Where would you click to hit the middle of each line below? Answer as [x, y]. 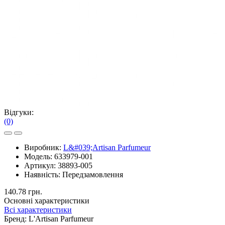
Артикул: [41, 165]
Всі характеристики [38, 209]
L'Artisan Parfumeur [61, 218]
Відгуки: [19, 112]
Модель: [39, 156]
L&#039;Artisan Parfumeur [107, 147]
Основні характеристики [47, 200]
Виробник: [44, 147]
